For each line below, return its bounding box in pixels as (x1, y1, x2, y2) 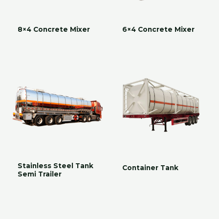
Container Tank (122, 164, 179, 172)
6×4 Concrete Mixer (122, 25, 195, 33)
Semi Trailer (18, 170, 62, 178)
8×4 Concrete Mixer (18, 25, 90, 33)
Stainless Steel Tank (18, 162, 94, 170)
